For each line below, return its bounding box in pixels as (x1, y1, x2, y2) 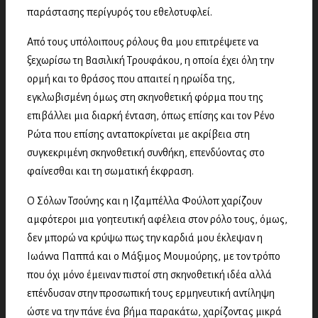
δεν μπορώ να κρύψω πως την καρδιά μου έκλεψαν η (27, 231, 263, 243)
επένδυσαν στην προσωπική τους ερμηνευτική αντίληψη (27, 287, 275, 299)
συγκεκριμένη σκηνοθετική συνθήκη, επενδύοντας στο (27, 146, 265, 158)
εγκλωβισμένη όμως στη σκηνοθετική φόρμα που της (27, 91, 263, 103)
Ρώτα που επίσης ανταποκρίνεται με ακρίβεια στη (27, 128, 250, 140)
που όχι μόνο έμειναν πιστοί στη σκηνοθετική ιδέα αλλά (27, 268, 272, 280)
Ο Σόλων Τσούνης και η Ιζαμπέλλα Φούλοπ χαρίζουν (27, 194, 262, 207)
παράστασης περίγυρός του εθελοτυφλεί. (27, 6, 212, 18)
